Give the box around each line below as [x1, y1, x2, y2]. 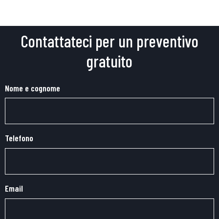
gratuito [87, 50, 132, 71]
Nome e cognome [5, 82, 60, 93]
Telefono [5, 132, 33, 144]
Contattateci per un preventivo [21, 30, 198, 51]
